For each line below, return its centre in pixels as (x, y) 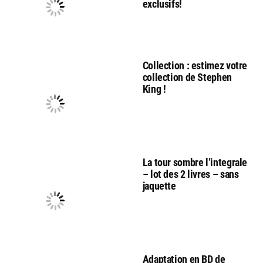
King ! (154, 89)
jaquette (159, 186)
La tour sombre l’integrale (195, 162)
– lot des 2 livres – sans (190, 174)
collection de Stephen (187, 77)
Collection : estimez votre (195, 65)
